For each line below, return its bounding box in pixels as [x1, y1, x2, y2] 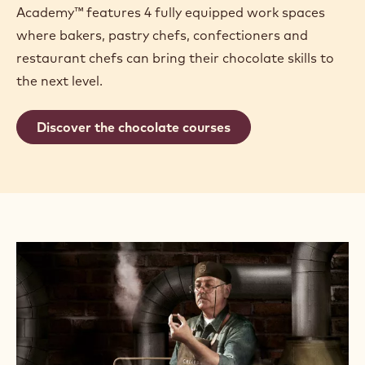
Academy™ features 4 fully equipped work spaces [16, 4, 325, 21]
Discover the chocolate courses [37, 119, 231, 136]
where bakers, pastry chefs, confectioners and [16, 27, 308, 44]
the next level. [16, 73, 103, 90]
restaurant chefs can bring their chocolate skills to [16, 50, 334, 67]
